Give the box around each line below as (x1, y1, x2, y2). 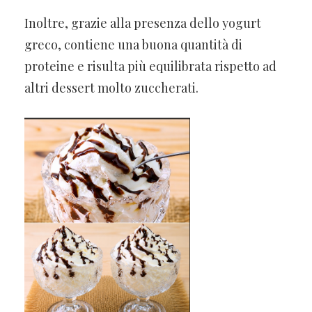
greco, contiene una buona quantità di (24, 36, 242, 53)
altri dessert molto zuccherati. (24, 79, 198, 96)
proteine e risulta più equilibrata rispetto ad (24, 57, 276, 75)
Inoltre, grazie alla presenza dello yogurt (24, 14, 261, 31)
